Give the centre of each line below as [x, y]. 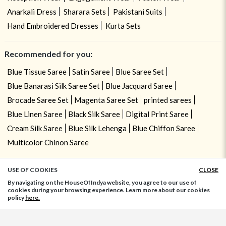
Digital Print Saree [157, 114]
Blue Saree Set [139, 72]
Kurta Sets [123, 26]
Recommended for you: [48, 54]
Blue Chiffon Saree [163, 128]
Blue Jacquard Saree [139, 86]
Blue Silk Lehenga [97, 128]
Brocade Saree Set [38, 100]
